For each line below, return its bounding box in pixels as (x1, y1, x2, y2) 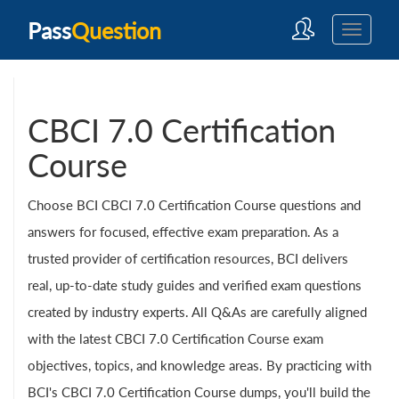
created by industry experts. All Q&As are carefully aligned (28, 304, 367, 320)
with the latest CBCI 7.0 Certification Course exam (28, 330, 323, 346)
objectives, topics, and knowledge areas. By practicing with (28, 357, 371, 373)
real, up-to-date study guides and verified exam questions (28, 277, 362, 293)
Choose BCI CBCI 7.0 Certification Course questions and (28, 197, 361, 213)
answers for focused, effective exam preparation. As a (28, 224, 338, 240)
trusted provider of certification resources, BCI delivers (28, 250, 348, 266)
